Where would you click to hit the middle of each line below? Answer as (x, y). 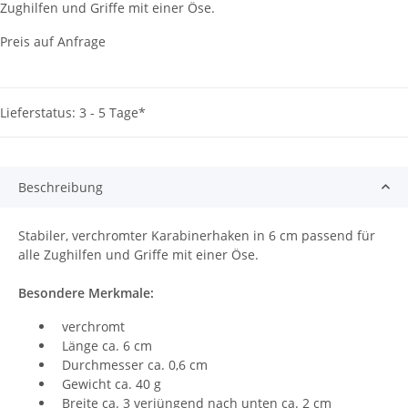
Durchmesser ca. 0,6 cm (131, 364)
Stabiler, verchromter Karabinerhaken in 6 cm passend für (197, 235)
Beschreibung (61, 187)
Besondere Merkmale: (86, 292)
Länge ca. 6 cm (103, 345)
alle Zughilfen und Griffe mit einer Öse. (138, 254)
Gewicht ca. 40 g (108, 383)
